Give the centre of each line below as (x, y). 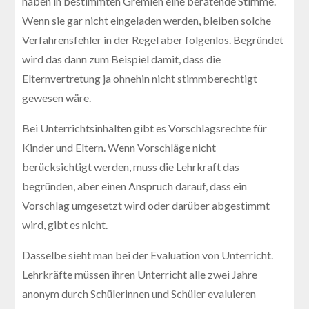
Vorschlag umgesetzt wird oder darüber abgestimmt (146, 205)
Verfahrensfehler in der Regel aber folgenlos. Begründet (153, 39)
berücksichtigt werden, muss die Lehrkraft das (131, 166)
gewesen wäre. (57, 97)
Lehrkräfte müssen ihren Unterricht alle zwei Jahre (140, 274)
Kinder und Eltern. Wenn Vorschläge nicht (119, 147)
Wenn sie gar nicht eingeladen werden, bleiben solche (147, 20)
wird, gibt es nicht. (65, 224)
